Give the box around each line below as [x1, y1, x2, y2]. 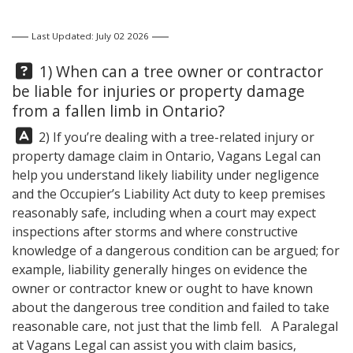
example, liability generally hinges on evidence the [12, 260, 307, 278]
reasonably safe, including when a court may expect [12, 203, 316, 221]
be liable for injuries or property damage [12, 80, 305, 102]
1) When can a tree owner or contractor [35, 60, 323, 82]
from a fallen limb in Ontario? [12, 99, 225, 121]
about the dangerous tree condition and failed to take [12, 298, 329, 316]
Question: [11, 59, 81, 81]
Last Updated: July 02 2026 [31, 29, 149, 42]
